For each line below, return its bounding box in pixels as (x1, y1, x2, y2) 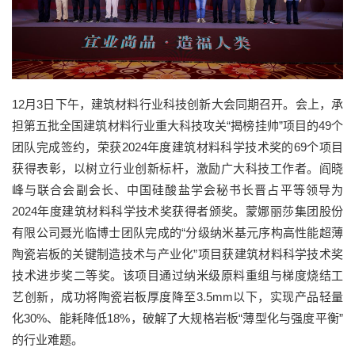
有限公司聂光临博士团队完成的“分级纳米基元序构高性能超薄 (12, 225, 343, 239)
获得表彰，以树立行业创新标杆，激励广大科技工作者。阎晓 (12, 161, 343, 175)
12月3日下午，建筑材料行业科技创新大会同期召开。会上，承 (12, 97, 343, 111)
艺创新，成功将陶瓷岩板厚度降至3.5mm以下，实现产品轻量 (12, 289, 343, 303)
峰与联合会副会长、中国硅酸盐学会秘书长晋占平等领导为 (12, 182, 343, 197)
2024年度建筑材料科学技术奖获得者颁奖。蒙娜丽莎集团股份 (12, 204, 343, 218)
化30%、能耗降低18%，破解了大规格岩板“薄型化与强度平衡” (12, 311, 343, 325)
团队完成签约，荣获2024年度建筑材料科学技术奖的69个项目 (12, 139, 343, 154)
